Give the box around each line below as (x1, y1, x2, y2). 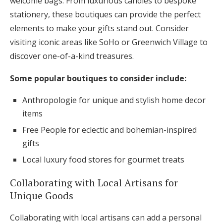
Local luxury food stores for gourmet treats (22, 154, 184, 166)
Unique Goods (10, 189, 73, 203)
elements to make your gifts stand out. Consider (10, 23, 189, 34)
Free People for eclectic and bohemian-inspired (22, 124, 197, 136)
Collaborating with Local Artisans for (10, 176, 178, 190)
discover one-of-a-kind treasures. (10, 51, 134, 62)
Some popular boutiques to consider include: (10, 73, 186, 84)
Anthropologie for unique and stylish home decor (22, 95, 206, 106)
